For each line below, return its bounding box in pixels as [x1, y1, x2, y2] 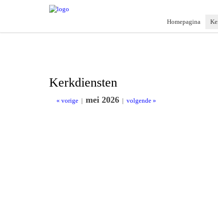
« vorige [56, 97, 78, 104]
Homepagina [167, 18, 200, 25]
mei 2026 [86, 95, 119, 105]
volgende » [127, 97, 156, 104]
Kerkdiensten [49, 75, 117, 90]
